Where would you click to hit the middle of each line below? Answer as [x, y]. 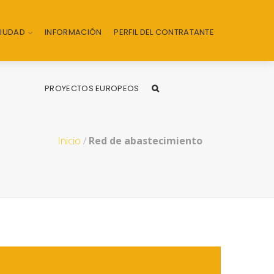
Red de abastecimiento [146, 141]
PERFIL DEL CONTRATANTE [164, 32]
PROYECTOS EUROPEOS [92, 88]
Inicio [69, 141]
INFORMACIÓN [73, 32]
